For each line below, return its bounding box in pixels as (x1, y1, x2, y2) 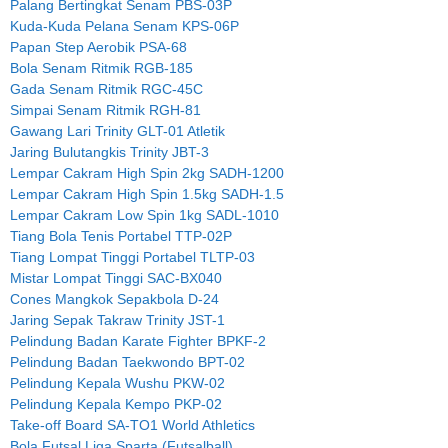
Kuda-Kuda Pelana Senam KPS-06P (10, 18, 239, 35)
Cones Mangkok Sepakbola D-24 (10, 291, 219, 308)
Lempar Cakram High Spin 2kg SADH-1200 (10, 165, 284, 182)
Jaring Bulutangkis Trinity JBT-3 (10, 144, 209, 161)
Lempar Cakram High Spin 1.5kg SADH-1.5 (10, 186, 284, 203)
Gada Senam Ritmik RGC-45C (10, 81, 203, 98)
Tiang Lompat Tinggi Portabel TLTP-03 (10, 249, 255, 266)
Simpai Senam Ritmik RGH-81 (10, 102, 201, 119)
